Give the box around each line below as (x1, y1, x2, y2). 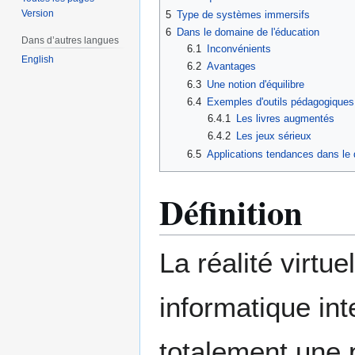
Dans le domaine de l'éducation (177, 25, 319, 38)
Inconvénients (206, 42, 271, 55)
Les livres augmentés (236, 112, 335, 124)
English (21, 53, 55, 65)
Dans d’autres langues (21, 34, 120, 46)
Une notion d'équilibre (206, 78, 304, 90)
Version (21, 7, 55, 19)
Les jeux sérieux (236, 130, 312, 143)
